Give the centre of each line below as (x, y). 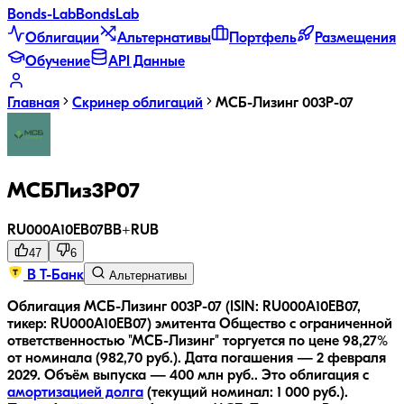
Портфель (263, 39)
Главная (33, 104)
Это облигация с (315, 376)
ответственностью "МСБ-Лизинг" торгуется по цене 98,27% (197, 341)
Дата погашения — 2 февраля (285, 358)
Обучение (58, 62)
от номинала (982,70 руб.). (94, 358)
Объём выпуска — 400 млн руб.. (151, 376)
